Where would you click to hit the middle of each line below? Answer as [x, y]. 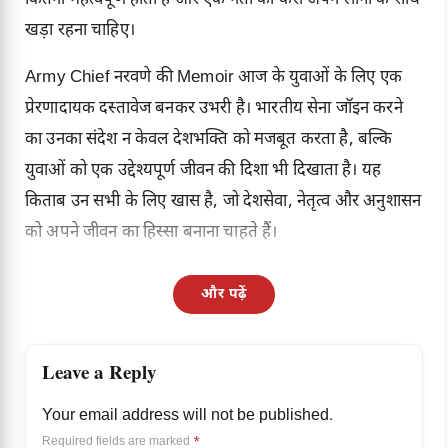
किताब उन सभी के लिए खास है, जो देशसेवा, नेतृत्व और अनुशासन [223, 202]
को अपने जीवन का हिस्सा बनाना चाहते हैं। [151, 233]
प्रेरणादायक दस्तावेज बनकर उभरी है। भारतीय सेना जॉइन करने [214, 109]
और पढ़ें [224, 295]
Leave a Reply [99, 376]
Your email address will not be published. [187, 417]
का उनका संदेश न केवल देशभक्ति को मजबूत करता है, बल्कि [209, 140]
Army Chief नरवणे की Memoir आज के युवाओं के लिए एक [213, 78]
